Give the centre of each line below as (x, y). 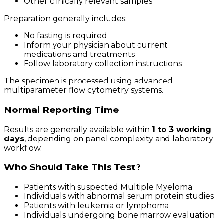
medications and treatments (79, 55)
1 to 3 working (181, 129)
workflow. (23, 148)
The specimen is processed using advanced (88, 81)
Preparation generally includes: (65, 19)
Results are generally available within (78, 129)
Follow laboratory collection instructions (103, 64)
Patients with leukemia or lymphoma (96, 205)
